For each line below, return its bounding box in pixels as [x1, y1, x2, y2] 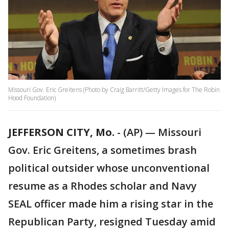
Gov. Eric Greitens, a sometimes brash [8, 143, 197, 157]
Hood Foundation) [8, 94, 56, 103]
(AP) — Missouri [123, 125, 201, 140]
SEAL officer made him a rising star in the [8, 197, 213, 211]
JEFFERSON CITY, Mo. [8, 125, 114, 140]
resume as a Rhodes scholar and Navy [8, 179, 197, 193]
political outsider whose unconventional [8, 161, 210, 175]
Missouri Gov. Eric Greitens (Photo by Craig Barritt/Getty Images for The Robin [8, 85, 220, 95]
